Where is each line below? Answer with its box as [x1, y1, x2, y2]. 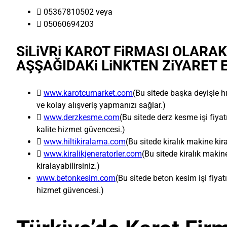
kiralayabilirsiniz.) [36, 161, 100, 171]
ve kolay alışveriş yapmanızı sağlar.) [36, 100, 166, 110]
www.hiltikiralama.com [44, 137, 126, 147]
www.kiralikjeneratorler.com [44, 149, 142, 159]
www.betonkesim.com [36, 173, 116, 183]
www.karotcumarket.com [44, 88, 133, 98]
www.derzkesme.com [44, 112, 120, 123]
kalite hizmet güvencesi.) [36, 125, 125, 135]
